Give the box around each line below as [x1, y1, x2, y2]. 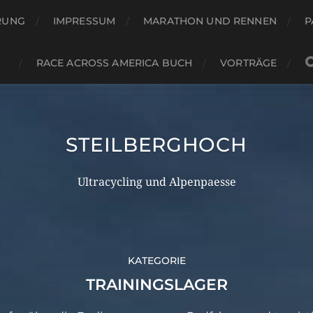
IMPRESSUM [52, 15, 116, 27]
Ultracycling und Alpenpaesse [77, 175, 236, 189]
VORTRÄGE [220, 57, 277, 69]
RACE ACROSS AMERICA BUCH [36, 57, 193, 69]
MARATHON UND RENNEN [143, 15, 277, 27]
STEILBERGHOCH [66, 133, 247, 156]
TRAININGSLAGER [85, 275, 228, 294]
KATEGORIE [127, 254, 186, 267]
